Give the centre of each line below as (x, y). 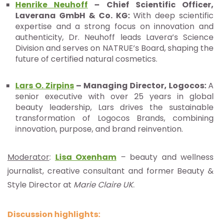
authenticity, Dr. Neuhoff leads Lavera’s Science (114, 37)
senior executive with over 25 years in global (114, 97)
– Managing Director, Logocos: (141, 86)
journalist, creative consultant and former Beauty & (110, 171)
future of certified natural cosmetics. (86, 59)
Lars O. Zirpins (45, 86)
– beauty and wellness (167, 157)
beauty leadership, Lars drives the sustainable (114, 108)
